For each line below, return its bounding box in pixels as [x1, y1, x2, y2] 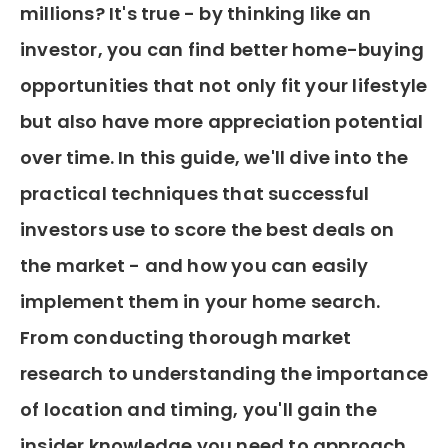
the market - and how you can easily [20, 253, 369, 278]
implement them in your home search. [20, 289, 381, 314]
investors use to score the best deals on [20, 217, 395, 242]
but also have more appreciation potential [20, 109, 424, 134]
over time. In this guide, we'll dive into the [20, 145, 409, 170]
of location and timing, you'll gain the [20, 397, 377, 422]
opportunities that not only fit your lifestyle [20, 73, 428, 98]
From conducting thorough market [20, 325, 352, 350]
